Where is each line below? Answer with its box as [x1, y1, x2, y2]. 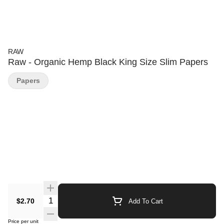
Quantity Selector [42, 195, 103, 203]
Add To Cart [128, 197, 163, 205]
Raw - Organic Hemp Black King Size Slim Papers [8, 57, 208, 67]
